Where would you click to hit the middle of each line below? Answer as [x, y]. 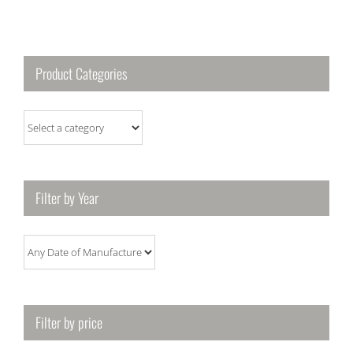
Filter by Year [67, 197]
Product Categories [82, 73]
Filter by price [69, 322]
